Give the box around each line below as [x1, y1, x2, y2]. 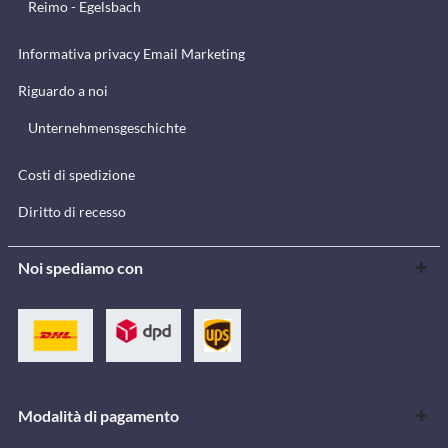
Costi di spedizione [18, 165, 135, 183]
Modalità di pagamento [18, 405, 179, 425]
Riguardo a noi [18, 81, 108, 99]
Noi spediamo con [18, 257, 143, 277]
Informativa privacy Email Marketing [18, 44, 245, 62]
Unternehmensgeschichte [28, 118, 186, 136]
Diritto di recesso [18, 202, 126, 220]
